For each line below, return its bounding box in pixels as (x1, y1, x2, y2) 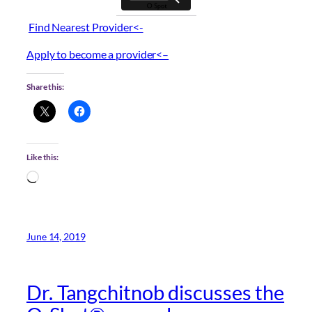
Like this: (26, 152, 58, 163)
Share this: (26, 81, 64, 92)
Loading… (38, 171, 85, 185)
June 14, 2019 (26, 231, 86, 243)
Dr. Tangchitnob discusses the (26, 281, 285, 305)
